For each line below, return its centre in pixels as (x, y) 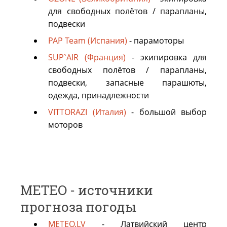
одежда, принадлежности (99, 96)
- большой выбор (166, 112)
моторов (65, 125)
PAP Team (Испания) (88, 41)
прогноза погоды (78, 207)
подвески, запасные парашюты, (127, 83)
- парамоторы (156, 41)
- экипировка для (166, 58)
